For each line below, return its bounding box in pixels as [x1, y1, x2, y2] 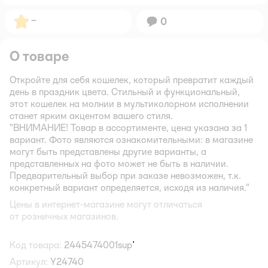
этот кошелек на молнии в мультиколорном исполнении [10, 98, 249, 109]
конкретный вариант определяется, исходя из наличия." [10, 181, 249, 193]
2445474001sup [64, 239, 132, 251]
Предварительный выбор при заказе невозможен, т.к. [10, 169, 241, 181]
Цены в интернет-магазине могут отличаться [10, 198, 202, 210]
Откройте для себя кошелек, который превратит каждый [10, 74, 254, 86]
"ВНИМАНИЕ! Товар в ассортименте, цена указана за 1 [10, 121, 247, 133]
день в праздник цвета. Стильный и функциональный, [10, 86, 240, 98]
